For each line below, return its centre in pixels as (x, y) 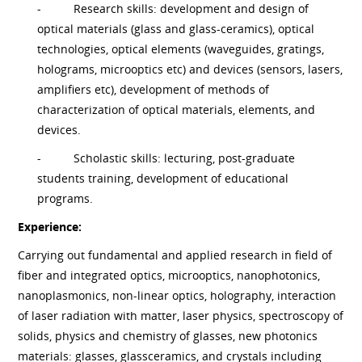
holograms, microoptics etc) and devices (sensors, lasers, (190, 69)
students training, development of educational (163, 178)
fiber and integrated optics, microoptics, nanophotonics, (169, 275)
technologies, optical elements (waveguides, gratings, (181, 48)
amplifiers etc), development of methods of (154, 89)
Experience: (50, 226)
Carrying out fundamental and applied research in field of (175, 255)
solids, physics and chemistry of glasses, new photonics (168, 335)
